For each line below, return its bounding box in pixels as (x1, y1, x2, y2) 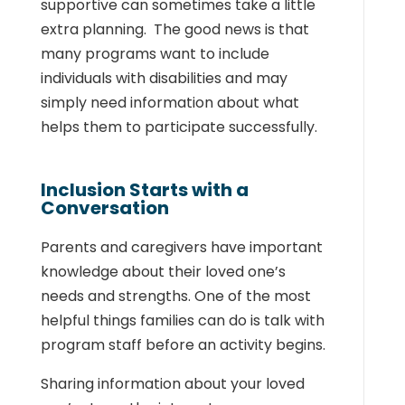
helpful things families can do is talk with (40, 310, 325, 331)
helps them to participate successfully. (40, 117, 317, 137)
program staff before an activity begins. (40, 334, 325, 355)
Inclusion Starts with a (40, 177, 249, 202)
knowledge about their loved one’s (40, 261, 286, 282)
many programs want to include (40, 43, 269, 64)
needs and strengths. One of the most (40, 286, 311, 306)
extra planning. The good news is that (40, 19, 309, 40)
